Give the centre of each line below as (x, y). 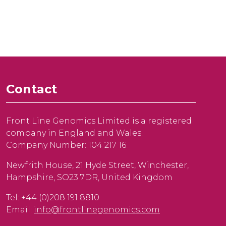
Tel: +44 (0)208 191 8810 (53, 197)
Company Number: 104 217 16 (66, 145)
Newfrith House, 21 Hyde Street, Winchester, (97, 165)
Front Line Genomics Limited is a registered (99, 121)
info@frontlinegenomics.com (97, 210)
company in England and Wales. (75, 133)
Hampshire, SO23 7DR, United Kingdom (89, 177)
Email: (20, 210)
